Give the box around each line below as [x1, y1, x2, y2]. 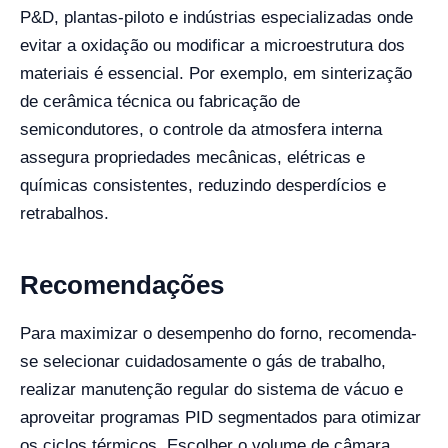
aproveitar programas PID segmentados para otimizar [20, 407, 421, 427]
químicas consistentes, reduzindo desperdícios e [20, 175, 386, 195]
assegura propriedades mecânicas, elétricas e [20, 147, 365, 167]
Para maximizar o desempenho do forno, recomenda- [20, 323, 417, 343]
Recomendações [20, 269, 224, 300]
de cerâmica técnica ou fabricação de [20, 91, 300, 111]
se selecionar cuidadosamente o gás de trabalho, [20, 351, 386, 371]
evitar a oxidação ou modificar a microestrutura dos [20, 35, 405, 55]
